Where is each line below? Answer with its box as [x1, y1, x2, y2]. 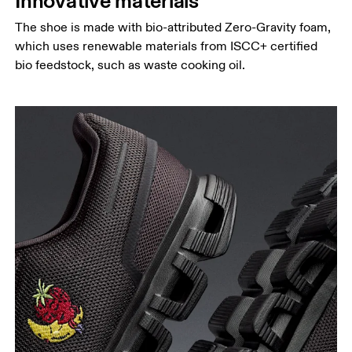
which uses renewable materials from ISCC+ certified [15, 38, 318, 54]
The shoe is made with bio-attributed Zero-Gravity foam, [15, 19, 332, 35]
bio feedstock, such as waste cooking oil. [15, 57, 246, 73]
